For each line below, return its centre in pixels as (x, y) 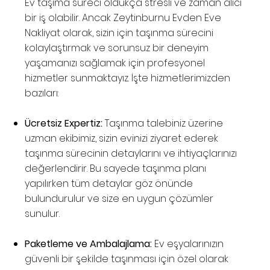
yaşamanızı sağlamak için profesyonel (115, 63)
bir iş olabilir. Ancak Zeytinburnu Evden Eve (123, 18)
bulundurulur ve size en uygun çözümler (119, 199)
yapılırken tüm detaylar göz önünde (109, 184)
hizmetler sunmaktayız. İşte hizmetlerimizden (128, 78)
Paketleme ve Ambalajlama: (89, 244)
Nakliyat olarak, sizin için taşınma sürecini (119, 33)
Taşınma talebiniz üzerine (163, 124)
